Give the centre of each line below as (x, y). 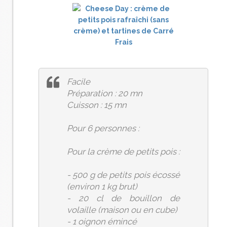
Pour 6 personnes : (103, 128)
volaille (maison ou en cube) (122, 210)
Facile (79, 82)
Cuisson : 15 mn (97, 105)
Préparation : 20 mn (105, 93)
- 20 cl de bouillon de (123, 198)
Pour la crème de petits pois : (123, 152)
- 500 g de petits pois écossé (123, 175)
